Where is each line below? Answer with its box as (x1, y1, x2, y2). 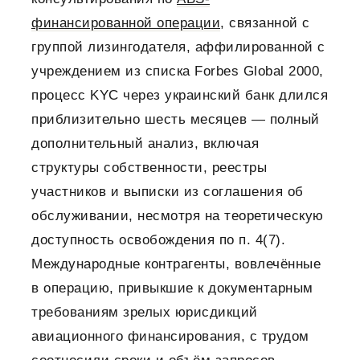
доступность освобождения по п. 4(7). (31, 232, 285, 248)
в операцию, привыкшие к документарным (31, 280, 313, 297)
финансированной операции (31, 15, 220, 31)
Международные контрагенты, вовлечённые (31, 256, 321, 272)
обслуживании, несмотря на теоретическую (31, 208, 324, 224)
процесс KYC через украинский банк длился (31, 88, 328, 104)
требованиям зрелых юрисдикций (31, 305, 258, 321)
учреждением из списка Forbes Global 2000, (31, 63, 324, 80)
